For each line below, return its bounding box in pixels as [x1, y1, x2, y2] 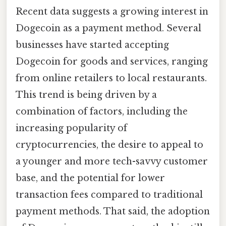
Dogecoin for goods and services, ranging [16, 55, 208, 67]
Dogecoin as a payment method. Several [16, 22, 201, 34]
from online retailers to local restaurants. [16, 72, 207, 84]
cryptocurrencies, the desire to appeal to [16, 139, 203, 150]
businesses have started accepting [16, 39, 169, 50]
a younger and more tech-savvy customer [16, 155, 208, 167]
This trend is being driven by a [16, 89, 157, 100]
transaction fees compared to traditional [16, 189, 203, 200]
